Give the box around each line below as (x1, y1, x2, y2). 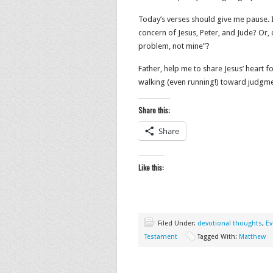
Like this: (138, 162, 164, 172)
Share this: (138, 105, 170, 115)
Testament (144, 233, 177, 241)
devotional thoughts (197, 219, 262, 227)
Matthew (239, 233, 266, 241)
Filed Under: (158, 219, 197, 227)
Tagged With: (197, 233, 239, 241)
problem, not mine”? (138, 41, 210, 51)
